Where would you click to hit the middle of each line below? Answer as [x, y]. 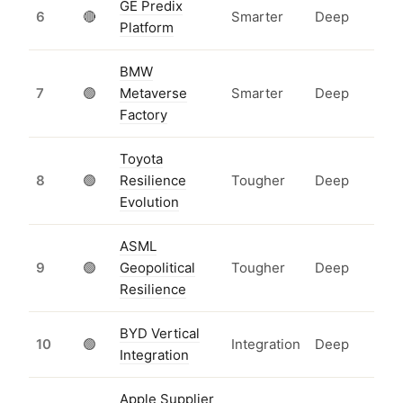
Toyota [141, 159]
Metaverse [153, 94]
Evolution [149, 202]
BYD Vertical [160, 334]
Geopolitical [157, 268]
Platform [147, 28]
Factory [143, 115]
